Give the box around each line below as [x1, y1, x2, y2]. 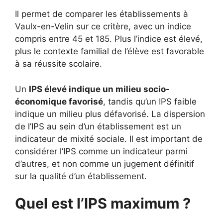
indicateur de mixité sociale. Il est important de [15, 133, 203, 144]
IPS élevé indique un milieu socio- [29, 84, 170, 94]
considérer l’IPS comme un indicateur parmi [15, 146, 188, 156]
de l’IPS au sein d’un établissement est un [15, 121, 181, 131]
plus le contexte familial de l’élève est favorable [15, 46, 204, 56]
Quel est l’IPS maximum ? [15, 195, 191, 212]
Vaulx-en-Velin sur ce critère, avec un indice [15, 21, 191, 31]
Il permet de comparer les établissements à [15, 9, 188, 19]
